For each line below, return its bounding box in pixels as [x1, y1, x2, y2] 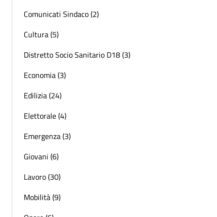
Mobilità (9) [24, 191, 61, 203]
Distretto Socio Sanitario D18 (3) [24, 48, 130, 61]
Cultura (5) [24, 28, 59, 40]
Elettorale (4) [24, 109, 66, 122]
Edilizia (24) [24, 89, 62, 101]
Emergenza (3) [24, 130, 71, 142]
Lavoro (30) [24, 170, 61, 183]
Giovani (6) [24, 150, 59, 162]
